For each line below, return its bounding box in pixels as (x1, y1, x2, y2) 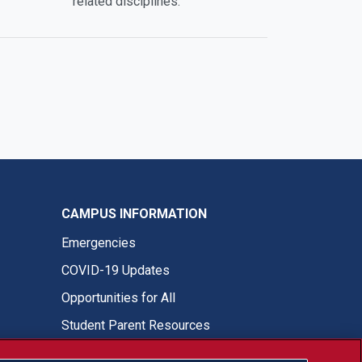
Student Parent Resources (61, 317, 210, 333)
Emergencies (61, 234, 136, 250)
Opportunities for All (61, 289, 175, 305)
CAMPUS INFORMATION (61, 205, 207, 221)
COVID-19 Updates (61, 262, 170, 278)
